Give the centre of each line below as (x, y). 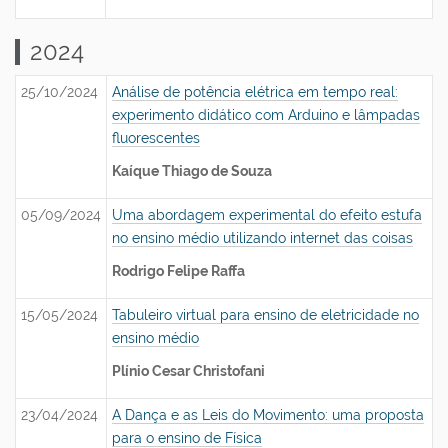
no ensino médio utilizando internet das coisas (262, 238)
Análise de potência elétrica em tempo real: (255, 92)
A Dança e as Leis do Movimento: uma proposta (268, 415)
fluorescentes (156, 138)
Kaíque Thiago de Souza (192, 171)
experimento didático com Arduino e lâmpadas (266, 115)
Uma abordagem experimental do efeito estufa (267, 215)
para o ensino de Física (187, 438)
